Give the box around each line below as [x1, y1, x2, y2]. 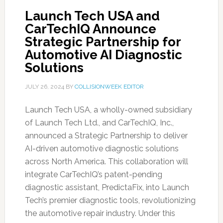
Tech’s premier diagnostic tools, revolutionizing [24, 196, 196, 205]
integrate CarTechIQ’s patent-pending [24, 170, 162, 179]
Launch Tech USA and [24, 8, 160, 23]
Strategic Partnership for [24, 34, 181, 49]
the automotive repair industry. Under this [24, 209, 175, 218]
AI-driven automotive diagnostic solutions [24, 144, 179, 153]
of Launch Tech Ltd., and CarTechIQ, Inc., [24, 118, 174, 127]
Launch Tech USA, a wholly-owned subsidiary [24, 105, 192, 114]
